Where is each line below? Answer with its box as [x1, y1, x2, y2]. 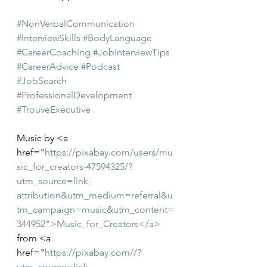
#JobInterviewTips [93, 46, 170, 58]
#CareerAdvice [17, 60, 79, 72]
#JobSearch [17, 74, 67, 86]
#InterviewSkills [17, 32, 80, 44]
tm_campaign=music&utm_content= [17, 203, 174, 215]
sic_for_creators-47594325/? [17, 160, 132, 172]
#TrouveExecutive [17, 103, 91, 115]
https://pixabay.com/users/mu [45, 146, 173, 158]
